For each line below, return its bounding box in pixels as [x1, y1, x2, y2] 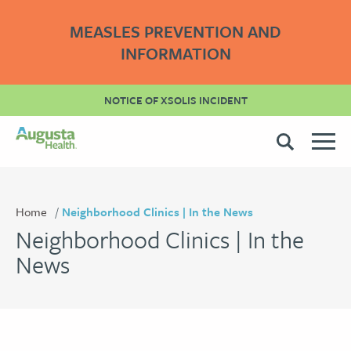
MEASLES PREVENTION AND [70, 20, 281, 43]
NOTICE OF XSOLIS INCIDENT [103, 92, 248, 108]
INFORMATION [120, 42, 231, 65]
